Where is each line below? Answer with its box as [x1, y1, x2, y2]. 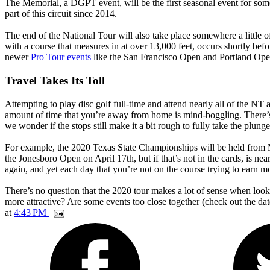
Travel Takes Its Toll [5, 74, 105, 87]
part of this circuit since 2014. [5, 8, 117, 19]
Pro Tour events [31, 52, 91, 63]
